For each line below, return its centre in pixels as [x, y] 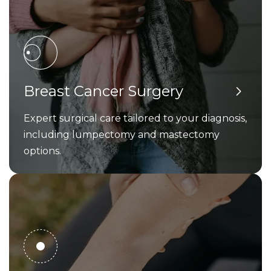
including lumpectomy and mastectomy [122, 135]
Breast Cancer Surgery [103, 91]
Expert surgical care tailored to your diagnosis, [135, 119]
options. [42, 151]
